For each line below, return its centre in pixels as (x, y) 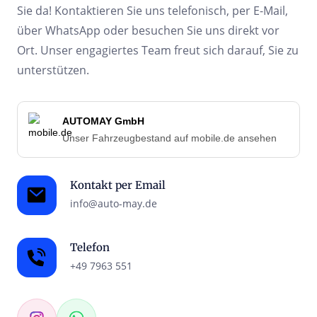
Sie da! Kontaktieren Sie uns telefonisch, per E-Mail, (152, 10)
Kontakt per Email (118, 185)
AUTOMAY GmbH (103, 121)
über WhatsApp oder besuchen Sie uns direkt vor (148, 30)
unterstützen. (53, 70)
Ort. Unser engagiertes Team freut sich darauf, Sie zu (158, 50)
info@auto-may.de (114, 203)
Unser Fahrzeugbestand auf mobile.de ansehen (169, 138)
